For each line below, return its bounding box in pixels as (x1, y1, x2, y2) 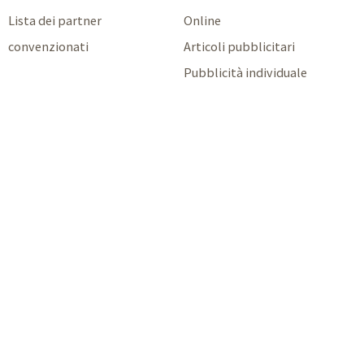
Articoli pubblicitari (184, 38, 296, 55)
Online (184, 12, 222, 29)
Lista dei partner (7, 12, 102, 29)
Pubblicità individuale (184, 64, 308, 81)
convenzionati (7, 38, 89, 55)
